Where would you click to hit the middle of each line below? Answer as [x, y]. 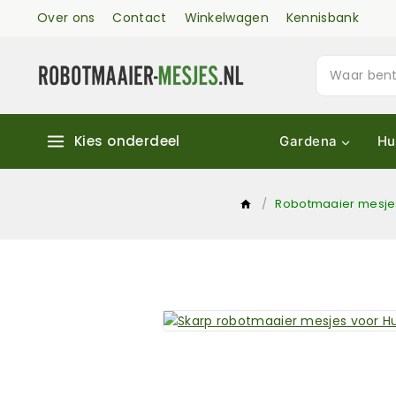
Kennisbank [322, 18]
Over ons [66, 18]
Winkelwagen [226, 18]
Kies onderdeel [127, 141]
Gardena [308, 141]
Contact [140, 18]
